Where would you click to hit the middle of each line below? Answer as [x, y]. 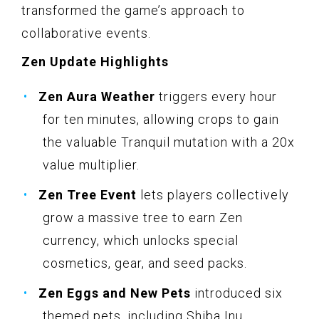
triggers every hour [216, 96]
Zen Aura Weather [97, 96]
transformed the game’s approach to [133, 10]
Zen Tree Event [88, 194]
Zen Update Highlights [95, 61]
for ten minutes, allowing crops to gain [161, 119]
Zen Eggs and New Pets [115, 293]
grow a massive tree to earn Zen [143, 217]
